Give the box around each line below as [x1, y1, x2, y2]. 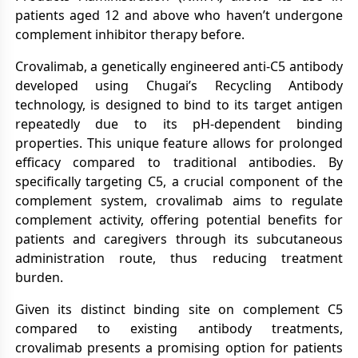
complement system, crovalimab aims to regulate [14, 192, 344, 209]
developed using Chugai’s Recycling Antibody [14, 77, 344, 94]
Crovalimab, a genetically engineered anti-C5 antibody [14, 58, 344, 75]
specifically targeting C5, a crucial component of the [14, 173, 344, 190]
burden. [14, 268, 63, 286]
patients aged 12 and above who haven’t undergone [14, 6, 344, 24]
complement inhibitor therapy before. [14, 26, 245, 43]
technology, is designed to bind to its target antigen [14, 96, 344, 113]
